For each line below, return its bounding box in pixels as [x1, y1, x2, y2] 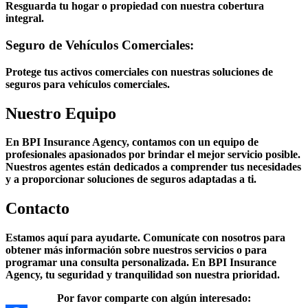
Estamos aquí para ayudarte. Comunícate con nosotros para [5, 232, 285, 244]
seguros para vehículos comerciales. [5, 78, 170, 90]
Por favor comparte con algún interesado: [57, 292, 251, 305]
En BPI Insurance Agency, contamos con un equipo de [5, 136, 258, 148]
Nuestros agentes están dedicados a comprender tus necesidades [5, 161, 301, 173]
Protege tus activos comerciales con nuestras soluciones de [5, 65, 273, 78]
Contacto [5, 199, 69, 218]
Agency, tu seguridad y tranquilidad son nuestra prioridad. [5, 269, 280, 281]
